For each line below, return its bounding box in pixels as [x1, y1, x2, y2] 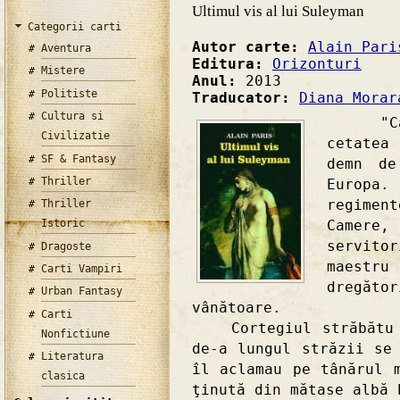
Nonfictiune [41, 327, 111, 340]
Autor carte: [192, 38, 308, 55]
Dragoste [41, 239, 92, 253]
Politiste [41, 87, 98, 100]
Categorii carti [27, 20, 121, 33]
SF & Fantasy [41, 152, 117, 165]
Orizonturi [272, 55, 362, 72]
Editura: [192, 55, 272, 72]
